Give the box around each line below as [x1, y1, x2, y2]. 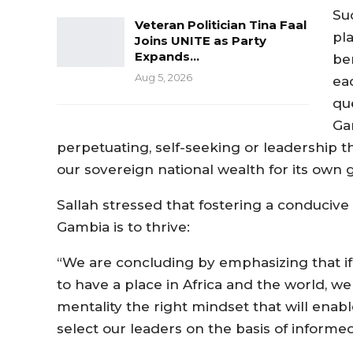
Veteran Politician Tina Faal [135, 17, 307, 32]
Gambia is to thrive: [57, 218, 190, 235]
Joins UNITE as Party [135, 32, 266, 48]
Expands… [135, 48, 199, 64]
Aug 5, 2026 [135, 70, 192, 84]
